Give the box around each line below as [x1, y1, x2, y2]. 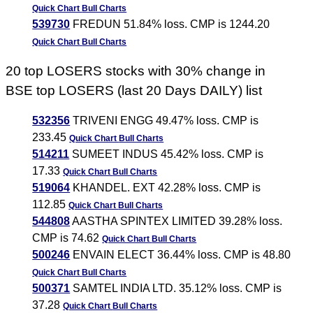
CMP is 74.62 [32, 232, 103, 245]
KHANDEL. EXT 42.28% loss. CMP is [70, 182, 261, 194]
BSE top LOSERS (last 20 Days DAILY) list [6, 83, 263, 99]
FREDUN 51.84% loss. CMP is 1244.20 [70, 18, 270, 31]
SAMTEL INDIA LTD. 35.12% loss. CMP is [70, 282, 282, 295]
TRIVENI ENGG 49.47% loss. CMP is [70, 115, 259, 127]
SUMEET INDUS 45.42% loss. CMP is [69, 148, 264, 161]
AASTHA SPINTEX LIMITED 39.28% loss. [70, 215, 283, 228]
